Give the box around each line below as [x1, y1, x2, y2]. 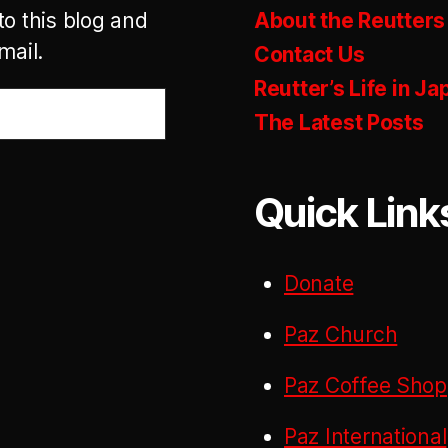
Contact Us [254, 42, 365, 67]
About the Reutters [254, 8, 446, 33]
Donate [284, 271, 354, 296]
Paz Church [284, 322, 398, 347]
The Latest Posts [254, 110, 424, 135]
